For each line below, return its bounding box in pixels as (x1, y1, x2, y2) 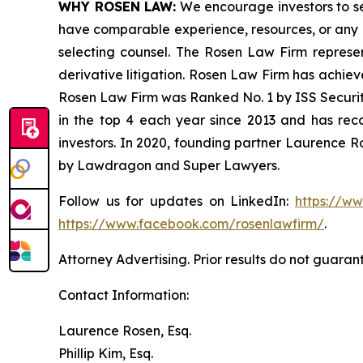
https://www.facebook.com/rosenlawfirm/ (58, 216, 324, 232)
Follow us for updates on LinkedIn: (58, 193, 295, 209)
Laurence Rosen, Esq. (58, 322, 191, 339)
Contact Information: (58, 287, 189, 303)
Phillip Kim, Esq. (58, 345, 153, 361)
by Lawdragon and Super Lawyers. (58, 157, 280, 173)
